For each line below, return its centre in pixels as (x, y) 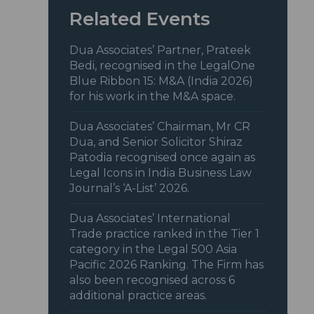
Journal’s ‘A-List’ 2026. (130, 189)
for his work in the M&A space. (153, 97)
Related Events (140, 19)
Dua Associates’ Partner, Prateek (161, 50)
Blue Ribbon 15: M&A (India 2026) (162, 81)
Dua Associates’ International (150, 219)
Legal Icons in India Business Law (161, 173)
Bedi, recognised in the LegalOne (163, 66)
